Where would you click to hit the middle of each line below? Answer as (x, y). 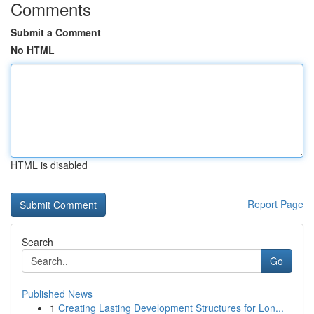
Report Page (275, 204)
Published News (57, 294)
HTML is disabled (49, 165)
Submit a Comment (56, 32)
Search (37, 242)
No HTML (33, 50)
